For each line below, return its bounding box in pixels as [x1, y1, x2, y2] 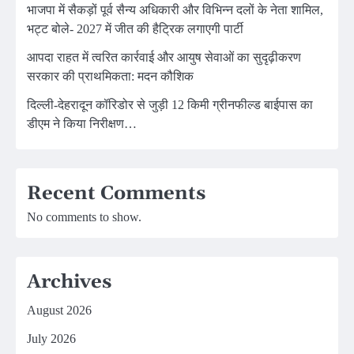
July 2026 [27, 331, 76, 345]
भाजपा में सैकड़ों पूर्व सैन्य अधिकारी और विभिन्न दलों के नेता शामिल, [27, 2, 323, 17]
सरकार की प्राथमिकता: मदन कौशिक [27, 69, 194, 83]
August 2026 [27, 303, 92, 317]
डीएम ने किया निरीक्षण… [27, 116, 137, 130]
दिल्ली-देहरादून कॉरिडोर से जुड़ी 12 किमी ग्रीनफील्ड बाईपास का [27, 97, 313, 111]
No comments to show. [27, 209, 141, 224]
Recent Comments [27, 181, 205, 205]
